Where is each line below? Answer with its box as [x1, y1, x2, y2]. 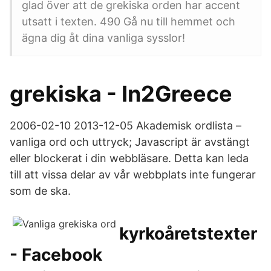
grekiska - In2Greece [10, 80, 232, 107]
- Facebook [10, 244, 102, 265]
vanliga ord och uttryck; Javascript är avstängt [10, 135, 250, 148]
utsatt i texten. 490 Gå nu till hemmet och [22, 15, 235, 28]
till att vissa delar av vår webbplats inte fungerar [10, 168, 256, 181]
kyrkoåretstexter [119, 223, 257, 244]
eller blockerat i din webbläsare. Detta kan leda [10, 152, 249, 165]
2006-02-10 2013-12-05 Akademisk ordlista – [10, 119, 241, 132]
